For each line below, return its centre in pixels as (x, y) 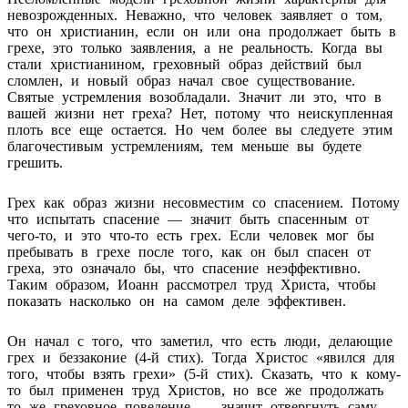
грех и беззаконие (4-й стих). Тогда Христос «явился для (201, 357)
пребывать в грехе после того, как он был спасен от (189, 251)
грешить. (35, 162)
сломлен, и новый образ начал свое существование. (181, 80)
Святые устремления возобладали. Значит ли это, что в (194, 97)
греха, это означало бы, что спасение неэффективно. (184, 268)
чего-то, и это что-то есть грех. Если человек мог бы (191, 235)
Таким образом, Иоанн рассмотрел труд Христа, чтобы (192, 284)
